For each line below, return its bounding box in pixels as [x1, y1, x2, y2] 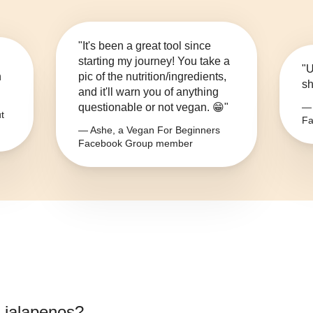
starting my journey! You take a [78, 55, 230, 68]
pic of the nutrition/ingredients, [78, 71, 226, 83]
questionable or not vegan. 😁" [78, 101, 228, 114]
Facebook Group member [78, 138, 193, 150]
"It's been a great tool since [78, 40, 211, 52]
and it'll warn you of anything [78, 86, 219, 99]
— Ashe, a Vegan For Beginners [78, 124, 220, 136]
